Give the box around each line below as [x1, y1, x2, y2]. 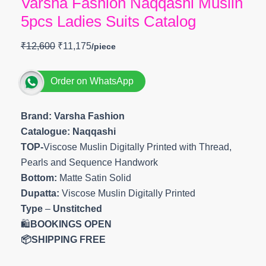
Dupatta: [20, 188, 62, 198]
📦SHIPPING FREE [20, 235, 106, 245]
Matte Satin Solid [56, 173, 131, 183]
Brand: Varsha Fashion [20, 111, 125, 121]
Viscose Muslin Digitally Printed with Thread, [43, 142, 232, 152]
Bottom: [20, 173, 57, 183]
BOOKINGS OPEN [30, 219, 112, 229]
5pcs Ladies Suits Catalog [20, 12, 196, 30]
